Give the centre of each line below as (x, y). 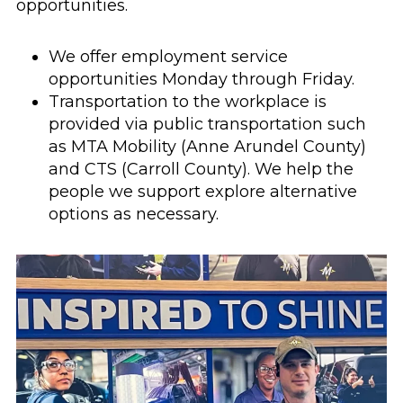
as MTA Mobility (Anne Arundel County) (207, 147)
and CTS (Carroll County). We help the (201, 170)
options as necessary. (134, 215)
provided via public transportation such (207, 125)
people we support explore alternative (203, 192)
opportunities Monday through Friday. (201, 80)
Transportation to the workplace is (188, 102)
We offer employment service (168, 57)
